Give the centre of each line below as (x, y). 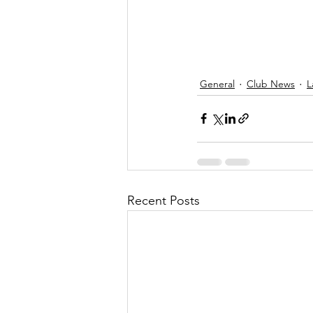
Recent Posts (163, 200)
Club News (271, 84)
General (217, 84)
